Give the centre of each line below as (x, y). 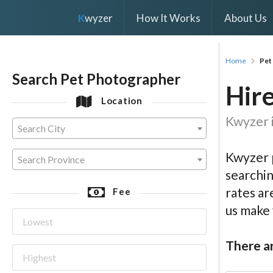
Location (121, 101)
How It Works (168, 18)
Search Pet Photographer (96, 79)
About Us (245, 18)
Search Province (51, 160)
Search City (41, 129)
